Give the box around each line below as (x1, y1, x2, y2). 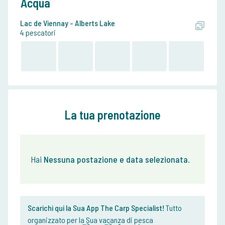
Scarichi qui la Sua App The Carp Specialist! (28, 203, 164, 213)
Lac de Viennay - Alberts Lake (20, 18, 115, 28)
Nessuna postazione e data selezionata (44, 154, 188, 165)
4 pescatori (20, 28, 56, 38)
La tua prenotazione (64, 107, 161, 123)
